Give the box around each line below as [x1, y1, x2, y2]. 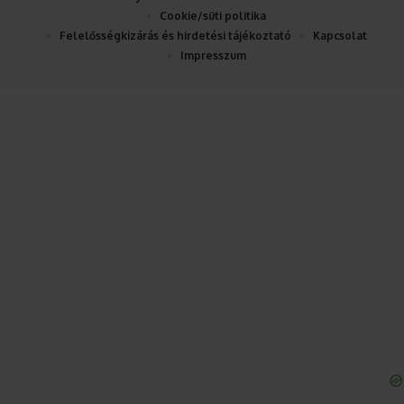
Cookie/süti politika [160, 8, 266, 23]
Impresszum [179, 48, 246, 62]
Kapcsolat [312, 28, 367, 42]
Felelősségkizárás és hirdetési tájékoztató [59, 28, 291, 42]
